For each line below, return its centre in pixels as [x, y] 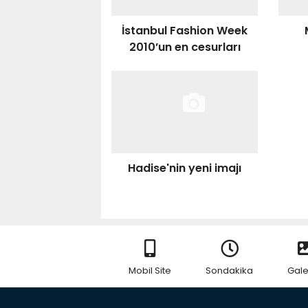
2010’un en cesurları [185, 47]
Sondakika [229, 271]
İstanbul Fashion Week [185, 31]
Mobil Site [150, 271]
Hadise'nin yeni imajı [185, 168]
